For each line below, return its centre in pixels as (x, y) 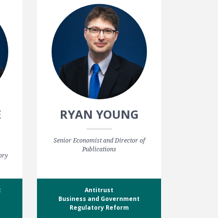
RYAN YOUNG (99, 114)
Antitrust (99, 190)
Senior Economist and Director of (99, 141)
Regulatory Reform (99, 208)
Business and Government (99, 199)
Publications (99, 149)
